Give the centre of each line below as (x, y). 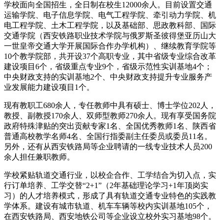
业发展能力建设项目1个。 (49, 87)
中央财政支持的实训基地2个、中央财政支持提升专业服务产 (108, 77)
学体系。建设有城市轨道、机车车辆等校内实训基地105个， (108, 206)
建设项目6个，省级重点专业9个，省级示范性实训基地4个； (108, 66)
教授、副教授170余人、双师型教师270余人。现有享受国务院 (110, 115)
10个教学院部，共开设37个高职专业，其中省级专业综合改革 (110, 56)
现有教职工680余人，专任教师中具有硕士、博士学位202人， (110, 105)
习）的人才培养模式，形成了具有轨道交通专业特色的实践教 (110, 195)
